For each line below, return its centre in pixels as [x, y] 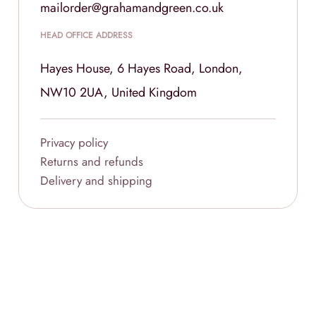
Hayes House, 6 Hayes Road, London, [141, 69]
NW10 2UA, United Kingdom [119, 93]
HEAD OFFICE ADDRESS [86, 36]
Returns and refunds [92, 162]
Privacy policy [74, 143]
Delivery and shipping [96, 181]
